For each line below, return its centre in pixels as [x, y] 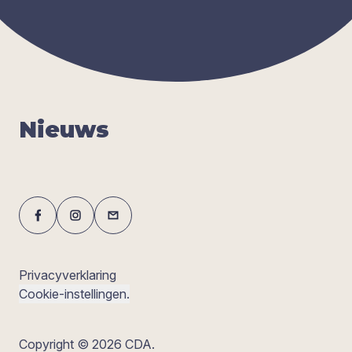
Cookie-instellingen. [74, 294]
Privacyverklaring [68, 275]
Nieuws [64, 130]
